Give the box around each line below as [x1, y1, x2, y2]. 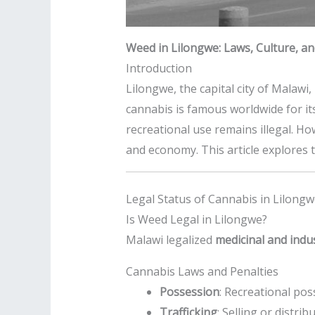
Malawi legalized [125, 232, 215, 248]
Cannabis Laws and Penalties [125, 264, 278, 280]
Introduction [125, 60, 192, 77]
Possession [159, 284, 219, 300]
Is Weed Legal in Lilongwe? [125, 212, 267, 228]
